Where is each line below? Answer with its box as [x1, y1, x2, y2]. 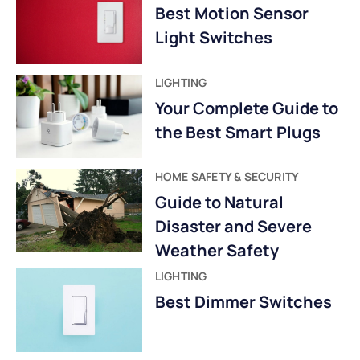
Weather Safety [154, 239, 279, 261]
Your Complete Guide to [154, 96, 338, 119]
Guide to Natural [154, 190, 284, 213]
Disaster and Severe [154, 215, 312, 237]
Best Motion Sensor [154, 2, 309, 25]
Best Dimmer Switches [154, 290, 332, 313]
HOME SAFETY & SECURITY [154, 168, 300, 184]
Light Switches [154, 27, 272, 49]
